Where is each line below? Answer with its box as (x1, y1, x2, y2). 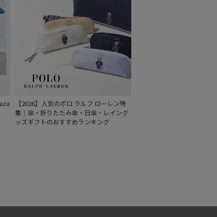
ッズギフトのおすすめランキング (15, 117, 109, 126)
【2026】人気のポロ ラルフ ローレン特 (15, 98, 126, 108)
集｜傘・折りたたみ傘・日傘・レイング (15, 108, 128, 117)
